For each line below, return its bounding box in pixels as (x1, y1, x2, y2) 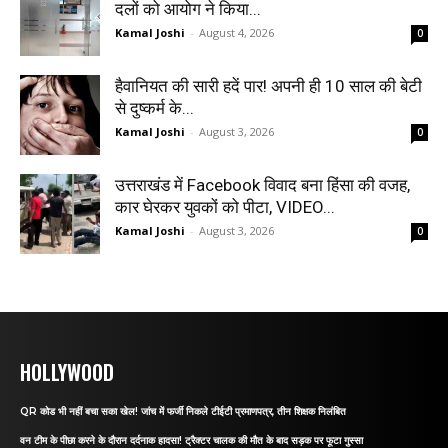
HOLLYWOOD (20, 356, 114, 387)
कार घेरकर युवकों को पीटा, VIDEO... (115, 196, 335, 217)
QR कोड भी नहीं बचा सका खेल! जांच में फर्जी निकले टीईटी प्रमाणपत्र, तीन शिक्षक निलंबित (20, 404, 346, 418)
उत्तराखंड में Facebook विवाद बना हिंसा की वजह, (115, 174, 410, 195)
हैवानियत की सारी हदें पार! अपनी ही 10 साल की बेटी (115, 75, 422, 96)
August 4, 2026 (199, 24, 274, 40)
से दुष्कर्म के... (115, 97, 194, 118)
